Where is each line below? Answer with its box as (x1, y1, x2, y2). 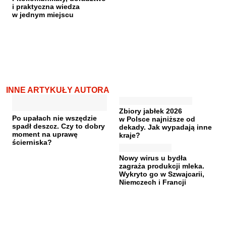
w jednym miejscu (12, 10, 74, 19)
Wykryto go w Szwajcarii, (119, 169, 204, 178)
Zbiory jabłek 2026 (119, 106, 182, 115)
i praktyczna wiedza (12, 2, 80, 11)
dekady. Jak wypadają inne (119, 123, 212, 131)
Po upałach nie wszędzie (12, 114, 97, 122)
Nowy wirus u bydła (119, 153, 187, 162)
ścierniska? (12, 138, 52, 146)
